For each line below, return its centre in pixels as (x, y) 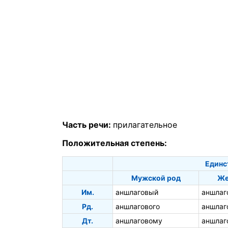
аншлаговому (139, 221)
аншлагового (138, 207)
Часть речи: (88, 125)
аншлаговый (137, 192)
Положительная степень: (115, 143)
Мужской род (156, 178)
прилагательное (145, 125)
